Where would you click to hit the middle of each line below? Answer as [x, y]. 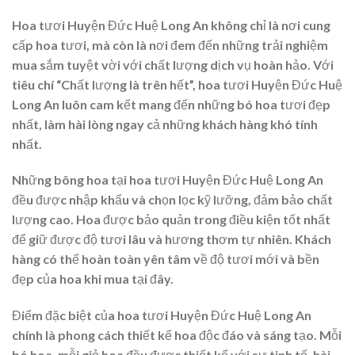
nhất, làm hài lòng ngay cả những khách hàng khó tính [165, 124]
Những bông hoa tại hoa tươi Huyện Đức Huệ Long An [168, 180]
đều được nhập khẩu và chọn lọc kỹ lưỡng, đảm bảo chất [172, 200]
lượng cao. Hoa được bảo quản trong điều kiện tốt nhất [171, 219]
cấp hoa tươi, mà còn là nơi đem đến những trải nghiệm [170, 44]
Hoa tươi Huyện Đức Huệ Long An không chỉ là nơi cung [171, 25]
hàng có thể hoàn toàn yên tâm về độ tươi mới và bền [166, 259]
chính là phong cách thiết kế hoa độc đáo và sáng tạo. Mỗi [177, 335]
